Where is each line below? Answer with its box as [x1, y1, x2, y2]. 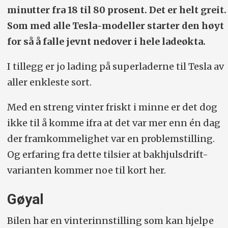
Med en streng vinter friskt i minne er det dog [7, 101, 217, 113]
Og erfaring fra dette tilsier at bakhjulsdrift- [7, 148, 208, 160]
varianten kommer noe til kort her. [7, 164, 168, 176]
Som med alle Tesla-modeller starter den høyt [7, 20, 224, 32]
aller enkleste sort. [7, 76, 94, 88]
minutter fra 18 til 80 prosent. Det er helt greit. [7, 4, 226, 16]
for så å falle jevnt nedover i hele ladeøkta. [7, 36, 206, 48]
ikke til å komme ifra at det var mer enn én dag [7, 117, 220, 129]
